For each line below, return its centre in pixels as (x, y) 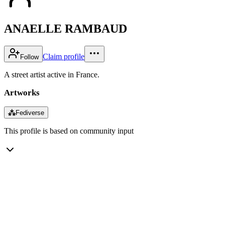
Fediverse (30, 113)
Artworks (22, 92)
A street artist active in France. (52, 74)
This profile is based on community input (69, 131)
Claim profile (64, 56)
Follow (29, 57)
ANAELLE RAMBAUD (66, 28)
